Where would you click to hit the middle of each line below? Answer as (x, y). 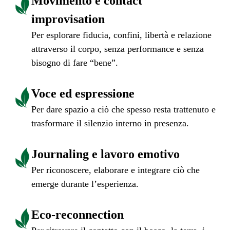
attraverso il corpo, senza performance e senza (118, 49)
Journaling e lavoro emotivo (106, 154)
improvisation (68, 19)
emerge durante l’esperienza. (85, 184)
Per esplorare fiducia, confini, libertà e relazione (121, 35)
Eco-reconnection (78, 214)
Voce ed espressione (83, 93)
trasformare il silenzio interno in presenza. (110, 123)
